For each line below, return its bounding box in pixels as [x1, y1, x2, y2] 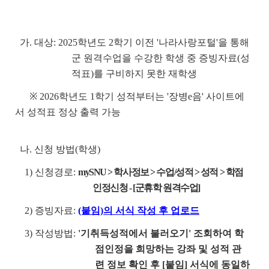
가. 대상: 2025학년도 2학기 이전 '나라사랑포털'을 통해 [15, 37, 249, 47]
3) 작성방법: [15, 228, 78, 238]
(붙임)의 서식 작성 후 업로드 [78, 205, 199, 216]
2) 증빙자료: [15, 205, 78, 216]
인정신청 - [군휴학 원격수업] [92, 183, 200, 193]
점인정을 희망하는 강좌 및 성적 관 [94, 244, 241, 254]
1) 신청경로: [15, 167, 78, 177]
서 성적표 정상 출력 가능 [15, 107, 121, 117]
